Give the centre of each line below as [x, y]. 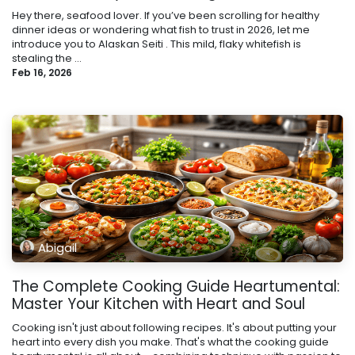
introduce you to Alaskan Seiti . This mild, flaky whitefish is [157, 44]
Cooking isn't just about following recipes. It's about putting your [174, 328]
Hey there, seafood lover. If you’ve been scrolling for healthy [166, 16]
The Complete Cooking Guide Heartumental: [176, 287]
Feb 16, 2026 [42, 73]
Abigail [57, 247]
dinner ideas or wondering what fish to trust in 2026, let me [161, 30]
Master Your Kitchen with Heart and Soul [158, 304]
